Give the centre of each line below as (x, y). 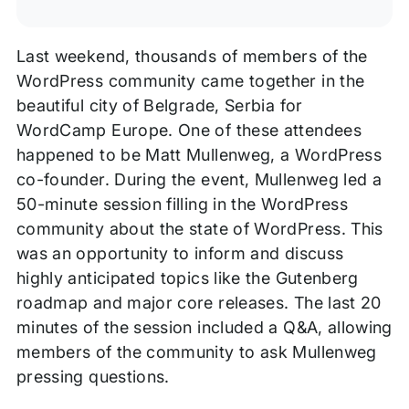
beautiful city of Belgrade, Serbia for (159, 106)
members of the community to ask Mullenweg (196, 352)
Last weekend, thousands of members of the (192, 57)
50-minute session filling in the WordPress (182, 204)
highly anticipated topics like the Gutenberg (187, 278)
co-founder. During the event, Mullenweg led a (199, 180)
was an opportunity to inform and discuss (180, 254)
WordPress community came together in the (190, 81)
